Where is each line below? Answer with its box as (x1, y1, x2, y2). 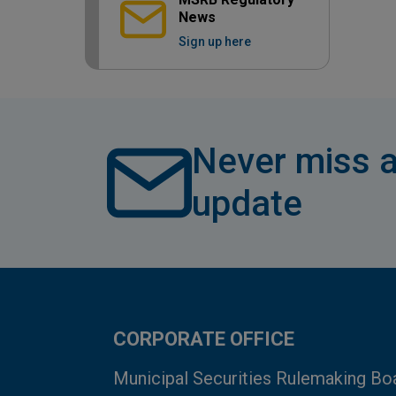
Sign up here (178, 34, 251, 49)
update (191, 183, 302, 225)
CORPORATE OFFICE (113, 328, 294, 351)
